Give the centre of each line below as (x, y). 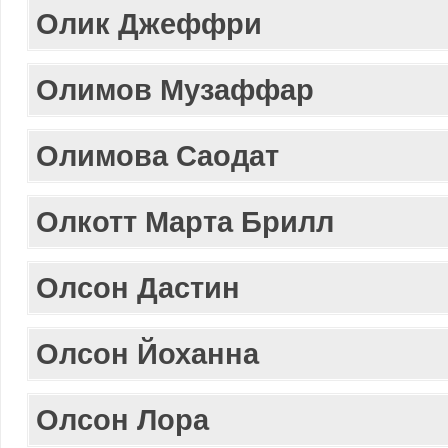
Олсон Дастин (138, 287)
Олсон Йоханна (147, 353)
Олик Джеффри (149, 23)
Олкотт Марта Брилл (185, 221)
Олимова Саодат (157, 155)
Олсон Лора (122, 419)
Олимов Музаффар (175, 89)
